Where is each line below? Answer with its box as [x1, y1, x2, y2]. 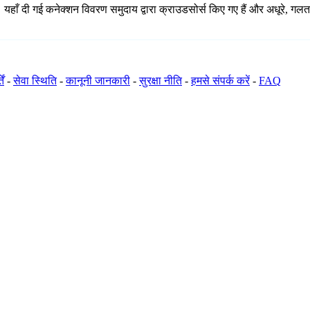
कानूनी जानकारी [66, 75, 130, 87]
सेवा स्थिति [13, 75, 57, 87]
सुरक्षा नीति [139, 75, 182, 87]
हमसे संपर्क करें [191, 75, 250, 87]
